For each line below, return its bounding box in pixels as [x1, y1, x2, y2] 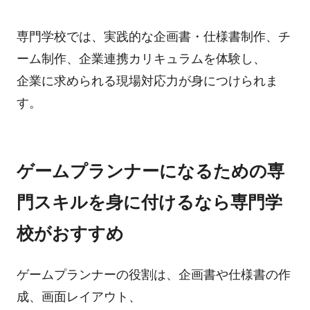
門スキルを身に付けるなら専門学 [16, 192, 282, 212]
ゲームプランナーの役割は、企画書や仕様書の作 [16, 268, 291, 282]
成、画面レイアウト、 [16, 290, 141, 304]
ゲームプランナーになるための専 [16, 161, 284, 181]
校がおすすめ [16, 223, 124, 243]
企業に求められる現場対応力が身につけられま [16, 73, 278, 88]
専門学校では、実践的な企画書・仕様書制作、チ [16, 29, 291, 44]
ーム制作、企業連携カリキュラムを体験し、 [16, 51, 266, 66]
